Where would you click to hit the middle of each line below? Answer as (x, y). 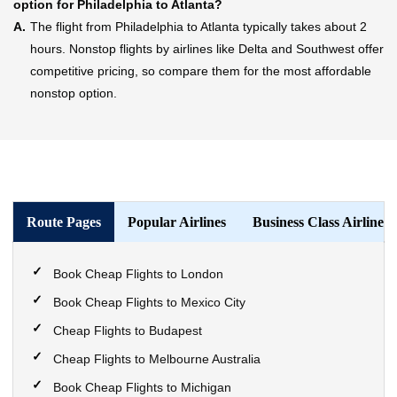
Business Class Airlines (321, 222)
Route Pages (64, 222)
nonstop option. (74, 93)
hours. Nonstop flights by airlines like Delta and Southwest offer (207, 49)
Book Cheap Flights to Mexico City (149, 302)
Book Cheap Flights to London (138, 274)
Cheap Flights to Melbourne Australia (157, 359)
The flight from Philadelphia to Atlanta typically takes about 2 (198, 27)
